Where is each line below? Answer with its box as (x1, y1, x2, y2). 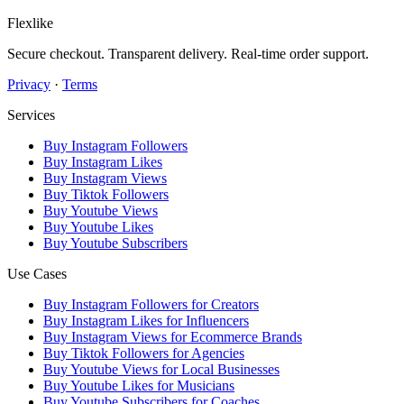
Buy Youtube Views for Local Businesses (43, 362, 280, 378)
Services (7, 107, 55, 124)
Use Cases (7, 266, 67, 282)
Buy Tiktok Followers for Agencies (43, 345, 244, 362)
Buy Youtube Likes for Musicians (43, 378, 234, 394)
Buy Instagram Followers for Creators (43, 297, 259, 313)
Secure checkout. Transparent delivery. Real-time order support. (7, 46, 369, 62)
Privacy (7, 77, 50, 93)
